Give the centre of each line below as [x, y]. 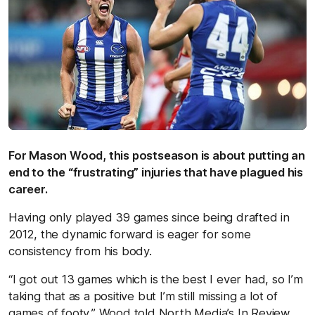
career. [30, 189]
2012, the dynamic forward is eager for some [130, 234]
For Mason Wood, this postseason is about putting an [157, 155]
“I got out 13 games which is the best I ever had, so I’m [156, 279]
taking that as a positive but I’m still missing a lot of [143, 296]
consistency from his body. [80, 251]
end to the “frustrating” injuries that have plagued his [156, 172]
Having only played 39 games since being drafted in [149, 217]
